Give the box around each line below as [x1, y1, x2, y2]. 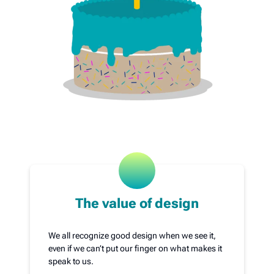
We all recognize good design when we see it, [48, 231, 217, 240]
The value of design [75, 196, 199, 211]
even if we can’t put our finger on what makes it [48, 243, 223, 253]
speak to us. [48, 256, 94, 266]
